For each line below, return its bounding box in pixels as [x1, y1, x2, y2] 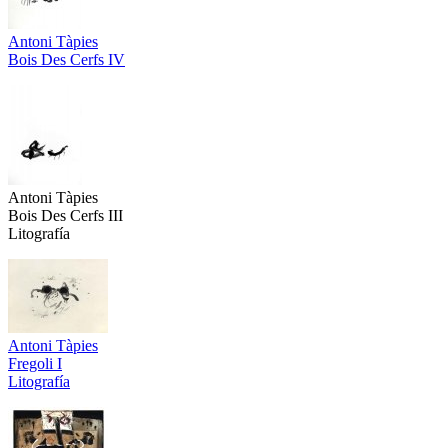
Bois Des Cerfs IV [8, 50, 125, 68]
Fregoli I [8, 354, 62, 372]
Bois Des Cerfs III [8, 206, 123, 224]
